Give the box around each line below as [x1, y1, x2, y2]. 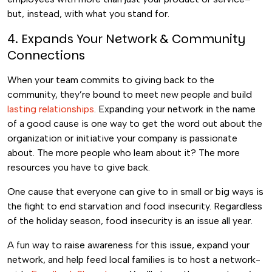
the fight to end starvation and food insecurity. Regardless [7, 200, 262, 212]
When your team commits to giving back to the [7, 74, 214, 86]
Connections [7, 47, 85, 64]
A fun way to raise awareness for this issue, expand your [7, 239, 250, 251]
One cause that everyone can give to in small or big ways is [7, 186, 263, 197]
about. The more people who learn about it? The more [7, 147, 240, 158]
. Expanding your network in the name [94, 103, 256, 115]
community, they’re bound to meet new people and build [7, 89, 252, 100]
